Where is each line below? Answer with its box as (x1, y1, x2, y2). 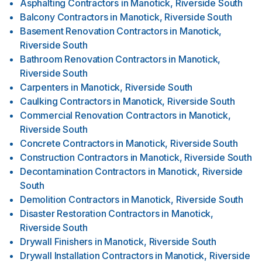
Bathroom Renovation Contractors (20, 53, 167, 65)
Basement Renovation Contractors (20, 25, 168, 37)
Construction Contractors (20, 151, 128, 163)
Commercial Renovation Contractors (20, 109, 177, 121)
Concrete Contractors (20, 137, 114, 149)
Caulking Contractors (20, 95, 111, 107)
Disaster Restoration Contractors (20, 208, 160, 219)
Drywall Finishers (20, 236, 93, 247)
